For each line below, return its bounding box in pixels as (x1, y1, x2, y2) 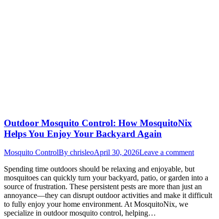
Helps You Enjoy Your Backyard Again (4, 128, 162, 139)
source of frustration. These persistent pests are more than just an (4, 182, 202, 191)
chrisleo (70, 148, 94, 157)
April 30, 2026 (94, 148, 139, 157)
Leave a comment (139, 148, 194, 157)
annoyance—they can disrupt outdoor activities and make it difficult (4, 191, 212, 200)
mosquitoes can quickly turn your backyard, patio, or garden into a (4, 174, 208, 182)
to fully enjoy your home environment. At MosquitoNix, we (4, 200, 188, 209)
